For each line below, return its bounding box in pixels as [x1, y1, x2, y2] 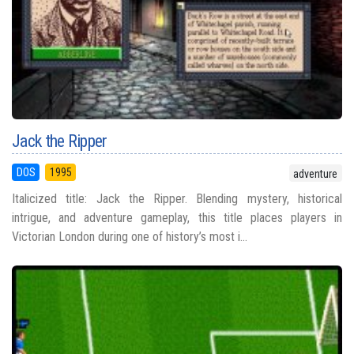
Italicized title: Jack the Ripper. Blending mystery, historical [12, 191, 342, 207]
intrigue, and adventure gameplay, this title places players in [12, 210, 342, 226]
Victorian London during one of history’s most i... [12, 229, 247, 245]
